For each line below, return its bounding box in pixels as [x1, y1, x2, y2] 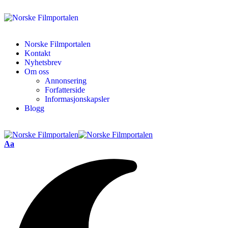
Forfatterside [45, 85, 85, 94]
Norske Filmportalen [24, 40, 91, 48]
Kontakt [24, 49, 50, 58]
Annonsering [45, 76, 87, 85]
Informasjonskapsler [45, 95, 109, 103]
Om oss [24, 67, 49, 76]
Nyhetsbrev [24, 58, 62, 67]
